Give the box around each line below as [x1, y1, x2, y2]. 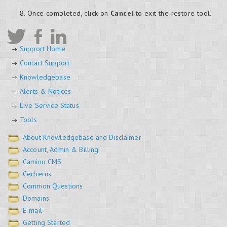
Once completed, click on [27, 9, 110, 18]
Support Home [20, 44, 65, 54]
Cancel [110, 9, 134, 18]
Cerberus [23, 169, 52, 179]
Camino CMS [23, 157, 62, 167]
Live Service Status [20, 101, 79, 110]
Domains [23, 194, 49, 203]
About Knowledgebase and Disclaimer [23, 133, 141, 142]
